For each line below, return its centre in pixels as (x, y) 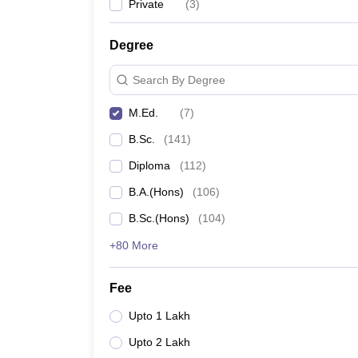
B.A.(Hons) (156, 192)
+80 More (134, 245)
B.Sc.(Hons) (159, 218)
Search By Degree (179, 80)
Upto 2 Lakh (159, 342)
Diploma (149, 165)
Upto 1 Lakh (159, 316)
